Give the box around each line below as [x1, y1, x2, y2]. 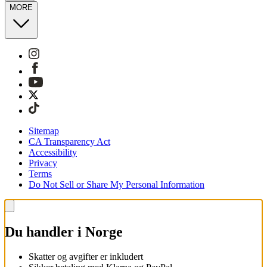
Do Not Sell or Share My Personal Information [29, 179, 204, 190]
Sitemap [29, 125, 59, 136]
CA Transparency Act [29, 136, 110, 147]
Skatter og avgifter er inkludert [29, 252, 143, 262]
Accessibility [29, 147, 77, 157]
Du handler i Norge [5, 223, 123, 240]
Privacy [29, 157, 57, 168]
